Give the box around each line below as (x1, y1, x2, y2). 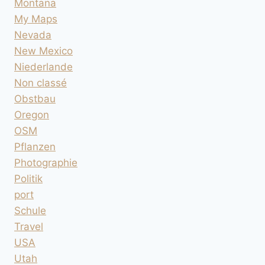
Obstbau (14, 92, 56, 105)
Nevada (14, 28, 51, 41)
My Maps (14, 12, 57, 25)
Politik (14, 172, 43, 185)
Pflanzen (14, 140, 56, 153)
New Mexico (14, 44, 73, 57)
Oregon (14, 108, 49, 121)
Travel (14, 220, 43, 232)
